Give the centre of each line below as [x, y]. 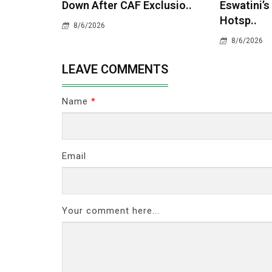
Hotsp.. [238, 20]
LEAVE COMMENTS [115, 69]
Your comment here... [111, 211]
